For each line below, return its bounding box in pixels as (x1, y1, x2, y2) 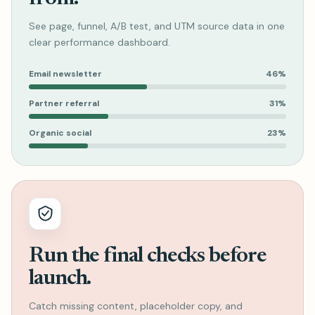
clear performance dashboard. (29, 35, 170, 49)
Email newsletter (29, 67, 102, 79)
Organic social (29, 127, 91, 139)
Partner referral (29, 97, 99, 109)
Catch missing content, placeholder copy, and (29, 299, 243, 312)
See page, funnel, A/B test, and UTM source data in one (29, 19, 285, 32)
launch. (29, 267, 91, 290)
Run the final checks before (29, 245, 266, 267)
